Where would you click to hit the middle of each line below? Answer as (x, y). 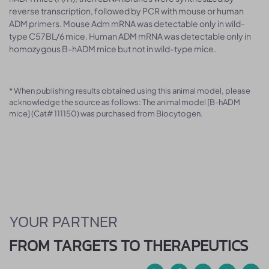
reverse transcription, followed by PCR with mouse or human (126, 11)
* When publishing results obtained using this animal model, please (130, 91)
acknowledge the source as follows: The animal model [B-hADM (125, 102)
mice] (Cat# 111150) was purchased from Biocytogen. (106, 113)
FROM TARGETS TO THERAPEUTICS (128, 245)
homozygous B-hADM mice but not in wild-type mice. (113, 49)
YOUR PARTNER (63, 221)
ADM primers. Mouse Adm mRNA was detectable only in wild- (127, 23)
